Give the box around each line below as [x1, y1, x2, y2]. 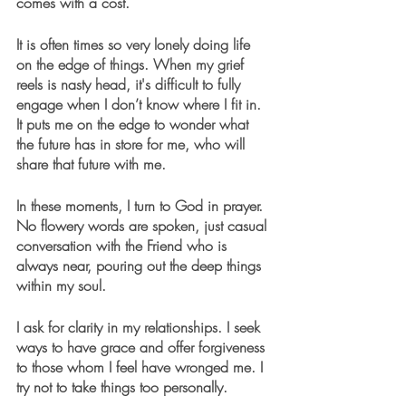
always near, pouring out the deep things [16, 256, 266, 275]
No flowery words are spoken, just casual [16, 216, 271, 236]
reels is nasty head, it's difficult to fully [16, 74, 245, 94]
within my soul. [16, 275, 106, 295]
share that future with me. [16, 154, 166, 174]
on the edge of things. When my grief [16, 54, 248, 74]
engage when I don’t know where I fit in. [16, 94, 266, 114]
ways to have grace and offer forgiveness [16, 337, 269, 357]
